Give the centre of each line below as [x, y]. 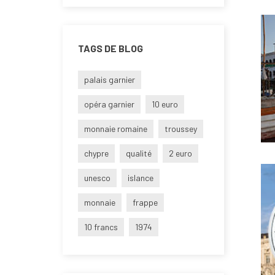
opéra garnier [109, 104]
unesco [97, 178]
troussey [181, 129]
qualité [139, 153]
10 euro [165, 104]
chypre [96, 153]
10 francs [101, 227]
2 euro [180, 153]
